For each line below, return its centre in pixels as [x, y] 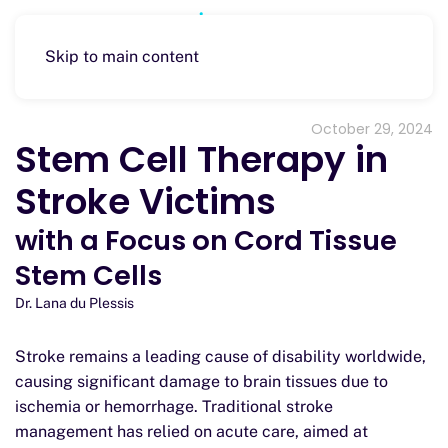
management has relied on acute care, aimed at [191, 431]
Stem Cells [88, 275]
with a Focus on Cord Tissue [206, 240]
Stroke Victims [145, 201]
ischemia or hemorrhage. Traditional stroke [174, 406]
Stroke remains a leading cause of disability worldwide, [220, 356]
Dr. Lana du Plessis [74, 303]
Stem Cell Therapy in [201, 159]
